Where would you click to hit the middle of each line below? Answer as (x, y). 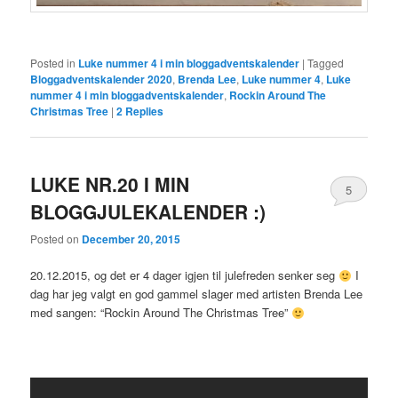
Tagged (326, 62)
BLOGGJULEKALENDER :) (148, 211)
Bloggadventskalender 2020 (102, 79)
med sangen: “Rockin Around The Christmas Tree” (161, 313)
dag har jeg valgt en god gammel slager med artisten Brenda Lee (197, 294)
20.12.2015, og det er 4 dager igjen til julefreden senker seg (185, 275)
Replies (143, 111)
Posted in (53, 62)
